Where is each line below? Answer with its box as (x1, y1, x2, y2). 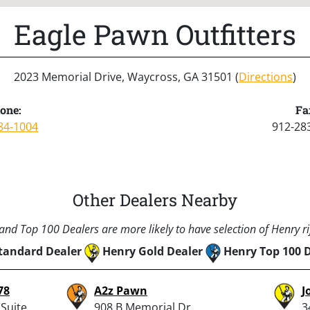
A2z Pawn (94, 282, 147, 298)
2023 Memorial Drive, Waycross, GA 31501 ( (14, 69, 239, 84)
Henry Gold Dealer (102, 243, 203, 259)
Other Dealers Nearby (73, 188, 237, 211)
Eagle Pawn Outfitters (14, 15, 296, 53)
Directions (239, 69, 293, 84)
